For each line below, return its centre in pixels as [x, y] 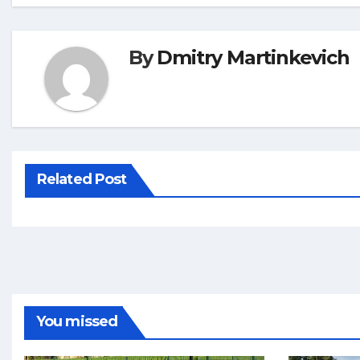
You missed [77, 322]
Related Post [82, 180]
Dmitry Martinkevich [253, 58]
